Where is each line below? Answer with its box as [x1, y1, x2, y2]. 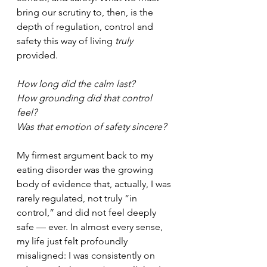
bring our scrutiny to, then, [17, 7, 131, 18]
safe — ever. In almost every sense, [17, 221, 165, 232]
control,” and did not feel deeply [17, 207, 159, 218]
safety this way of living [17, 35, 115, 46]
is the [131, 7, 156, 18]
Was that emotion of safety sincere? [17, 121, 166, 132]
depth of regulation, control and [17, 21, 156, 32]
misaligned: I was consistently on [17, 250, 157, 261]
